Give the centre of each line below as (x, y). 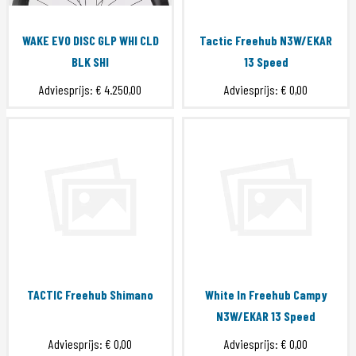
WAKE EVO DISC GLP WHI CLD (90, 41)
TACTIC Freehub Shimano (90, 295)
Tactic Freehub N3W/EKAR (266, 41)
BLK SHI (90, 62)
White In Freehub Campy (266, 295)
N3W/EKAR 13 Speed (266, 316)
